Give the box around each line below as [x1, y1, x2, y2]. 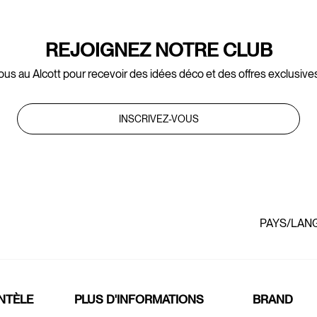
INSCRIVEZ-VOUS [118, 113, 199, 125]
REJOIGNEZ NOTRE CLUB [45, 38, 272, 62]
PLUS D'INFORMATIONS [74, 292, 204, 307]
